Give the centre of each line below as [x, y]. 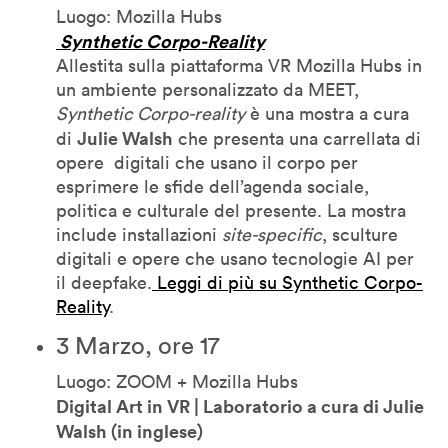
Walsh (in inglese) [131, 430]
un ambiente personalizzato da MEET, [207, 89]
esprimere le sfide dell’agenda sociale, [212, 186]
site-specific [272, 234]
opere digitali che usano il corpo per [207, 162]
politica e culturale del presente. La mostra [231, 210]
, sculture [360, 234]
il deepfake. [104, 282]
